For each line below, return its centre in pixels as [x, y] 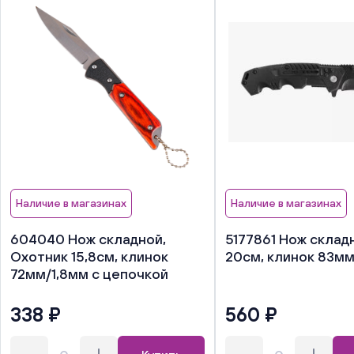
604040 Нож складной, [88, 239]
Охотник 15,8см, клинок [89, 256]
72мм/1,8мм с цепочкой [89, 274]
